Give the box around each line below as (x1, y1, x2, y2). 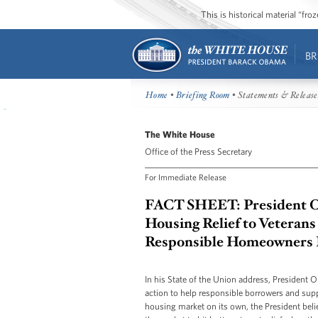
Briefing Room (175, 89, 230, 102)
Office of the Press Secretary (145, 146, 252, 157)
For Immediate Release (145, 171, 226, 182)
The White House (145, 128, 215, 140)
